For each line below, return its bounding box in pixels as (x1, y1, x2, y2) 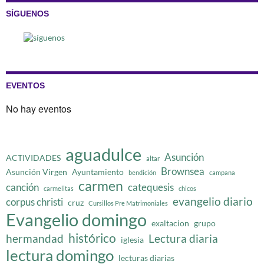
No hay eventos (6, 101, 71, 115)
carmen (78, 177, 123, 194)
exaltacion (151, 217, 189, 228)
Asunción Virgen (6, 166, 67, 177)
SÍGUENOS (6, 9, 49, 19)
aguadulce (65, 143, 141, 164)
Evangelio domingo (6, 209, 147, 230)
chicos (179, 184, 196, 192)
